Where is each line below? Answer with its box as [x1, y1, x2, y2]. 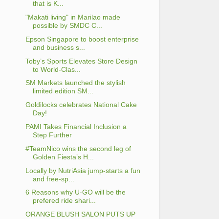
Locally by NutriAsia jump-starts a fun [25, 166, 140, 175]
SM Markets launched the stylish [25, 79, 126, 87]
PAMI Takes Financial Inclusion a [25, 123, 127, 131]
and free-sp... [32, 175, 74, 183]
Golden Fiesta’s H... [32, 153, 94, 161]
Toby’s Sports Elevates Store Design [25, 57, 137, 65]
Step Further [32, 131, 72, 139]
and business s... [32, 43, 85, 51]
